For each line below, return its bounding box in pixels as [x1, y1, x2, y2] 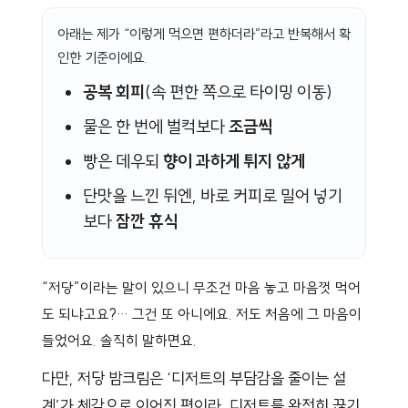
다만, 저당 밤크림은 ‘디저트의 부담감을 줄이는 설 [42, 367, 346, 389]
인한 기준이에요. [57, 48, 148, 66]
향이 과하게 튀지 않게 [162, 149, 305, 172]
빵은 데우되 [82, 149, 163, 172]
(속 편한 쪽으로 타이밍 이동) [144, 80, 332, 103]
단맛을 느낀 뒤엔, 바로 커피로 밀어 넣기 [82, 184, 342, 207]
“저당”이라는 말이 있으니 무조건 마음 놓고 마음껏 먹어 [42, 278, 361, 297]
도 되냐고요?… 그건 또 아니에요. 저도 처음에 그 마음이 [42, 304, 362, 323]
